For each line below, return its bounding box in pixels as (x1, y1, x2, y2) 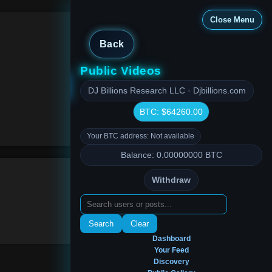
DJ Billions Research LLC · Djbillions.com (88, 86, 246, 95)
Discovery (153, 257, 189, 266)
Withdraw (152, 175, 191, 185)
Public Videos (80, 64, 161, 77)
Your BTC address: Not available (87, 132, 194, 140)
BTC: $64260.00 (140, 107, 203, 117)
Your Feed (154, 246, 189, 254)
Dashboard (152, 234, 191, 243)
